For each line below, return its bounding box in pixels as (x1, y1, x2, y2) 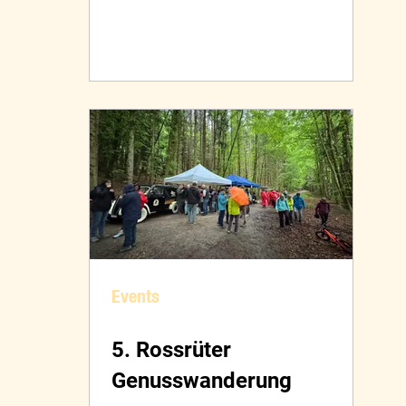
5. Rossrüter (111, 337, 231, 363)
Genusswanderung (111, 368, 292, 394)
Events (111, 285, 159, 308)
